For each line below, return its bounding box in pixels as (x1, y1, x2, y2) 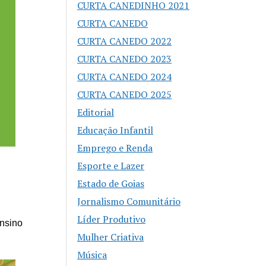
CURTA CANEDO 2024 (77, 70, 172, 84)
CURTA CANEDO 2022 (77, 34, 172, 48)
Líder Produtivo (77, 213, 146, 226)
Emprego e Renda (77, 141, 153, 155)
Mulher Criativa (77, 230, 144, 244)
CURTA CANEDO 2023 (77, 52, 172, 66)
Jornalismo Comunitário (77, 195, 181, 208)
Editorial (77, 106, 115, 119)
